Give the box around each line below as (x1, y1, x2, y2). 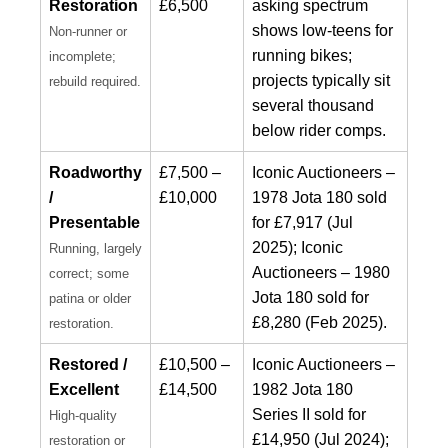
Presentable (49, 213, 140, 231)
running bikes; (252, 46, 352, 64)
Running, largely (49, 240, 142, 256)
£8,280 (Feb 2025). (252, 313, 387, 331)
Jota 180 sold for (252, 288, 369, 306)
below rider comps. (252, 121, 386, 139)
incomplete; (49, 48, 116, 64)
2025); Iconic (252, 238, 343, 256)
